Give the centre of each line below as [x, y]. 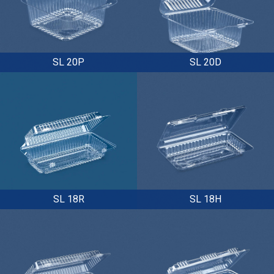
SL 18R [68, 199]
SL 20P [68, 62]
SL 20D [206, 62]
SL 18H [206, 199]
